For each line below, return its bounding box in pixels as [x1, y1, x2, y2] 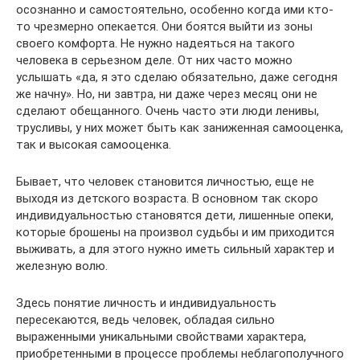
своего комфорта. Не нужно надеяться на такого [16, 36, 295, 51]
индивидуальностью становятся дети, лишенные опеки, [16, 208, 333, 223]
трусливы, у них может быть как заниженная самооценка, [16, 121, 343, 135]
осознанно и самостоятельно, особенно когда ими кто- [16, 2, 333, 17]
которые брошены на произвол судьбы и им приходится [16, 225, 334, 239]
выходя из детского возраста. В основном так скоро [16, 191, 318, 206]
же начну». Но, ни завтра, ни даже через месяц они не [16, 87, 317, 101]
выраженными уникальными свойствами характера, [16, 329, 306, 344]
